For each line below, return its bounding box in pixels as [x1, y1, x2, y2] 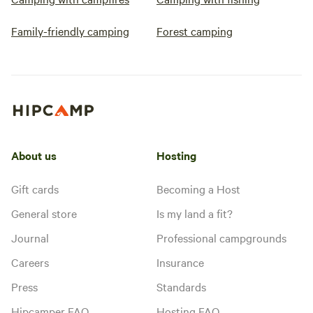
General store [11, 205, 77, 221]
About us [11, 147, 57, 163]
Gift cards [11, 180, 59, 196]
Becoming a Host [156, 180, 240, 196]
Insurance [156, 254, 204, 270]
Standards [156, 278, 206, 294]
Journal [11, 229, 49, 245]
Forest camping [156, 23, 233, 38]
